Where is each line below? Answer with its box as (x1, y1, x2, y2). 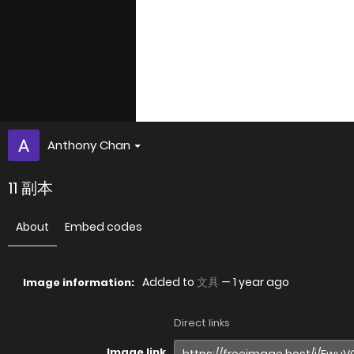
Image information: (23, 275, 134, 290)
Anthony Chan (47, 137, 130, 153)
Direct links (174, 315, 230, 330)
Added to (142, 274, 197, 290)
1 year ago (233, 274, 289, 290)
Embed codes (65, 219, 142, 235)
